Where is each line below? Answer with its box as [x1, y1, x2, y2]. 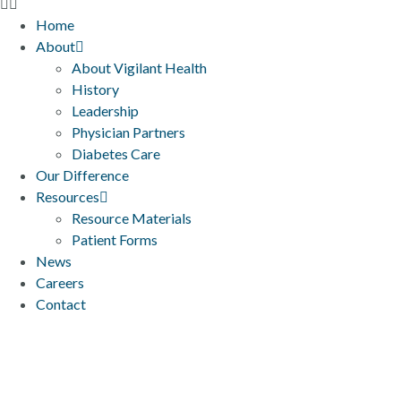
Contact [36, 295, 86, 312]
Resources [36, 188, 99, 205]
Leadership [72, 102, 139, 119]
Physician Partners [72, 124, 185, 141]
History [72, 81, 119, 98]
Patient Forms [72, 231, 158, 248]
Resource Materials [72, 209, 192, 226]
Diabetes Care [72, 145, 160, 162]
